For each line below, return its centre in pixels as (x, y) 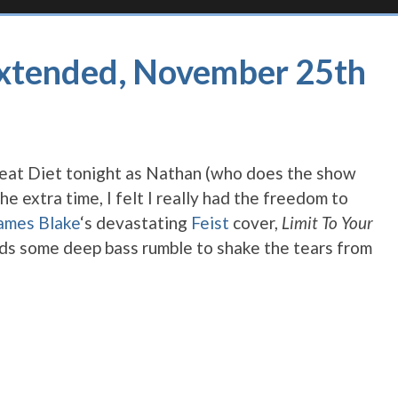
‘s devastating (135, 223)
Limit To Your (327, 223)
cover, (255, 223)
